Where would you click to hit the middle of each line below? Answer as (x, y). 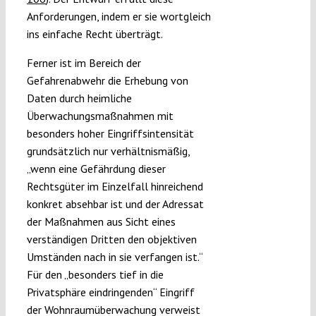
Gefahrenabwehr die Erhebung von (107, 81)
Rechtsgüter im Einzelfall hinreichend (115, 187)
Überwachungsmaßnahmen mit (100, 116)
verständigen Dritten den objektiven (111, 239)
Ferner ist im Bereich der (84, 63)
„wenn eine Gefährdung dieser (96, 169)
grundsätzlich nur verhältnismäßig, (108, 151)
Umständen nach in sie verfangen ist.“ (114, 257)
